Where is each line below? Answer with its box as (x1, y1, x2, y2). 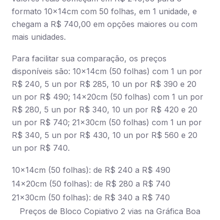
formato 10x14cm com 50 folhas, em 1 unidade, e (12, 6, 197, 16)
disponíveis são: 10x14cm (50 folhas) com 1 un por (12, 66, 202, 76)
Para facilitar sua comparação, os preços (12, 54, 166, 63)
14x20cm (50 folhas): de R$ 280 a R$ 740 (12, 179, 170, 189)
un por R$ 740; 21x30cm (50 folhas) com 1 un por (12, 117, 202, 127)
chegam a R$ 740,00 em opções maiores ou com (12, 19, 197, 29)
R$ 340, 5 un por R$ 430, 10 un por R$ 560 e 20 (12, 130, 197, 140)
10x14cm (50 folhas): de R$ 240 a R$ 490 (12, 165, 170, 175)
